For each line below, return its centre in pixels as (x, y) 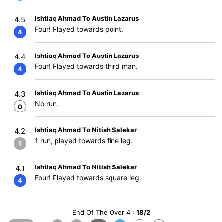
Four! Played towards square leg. (88, 178)
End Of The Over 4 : (104, 212)
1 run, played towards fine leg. (84, 140)
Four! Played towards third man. (86, 66)
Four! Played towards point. (79, 29)
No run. (47, 103)
